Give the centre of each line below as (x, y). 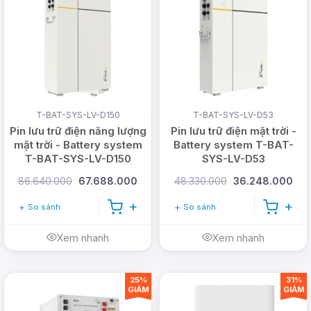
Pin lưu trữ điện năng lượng (78, 131)
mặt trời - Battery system (78, 144)
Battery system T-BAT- (233, 144)
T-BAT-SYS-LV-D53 (233, 115)
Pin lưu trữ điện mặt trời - (233, 131)
